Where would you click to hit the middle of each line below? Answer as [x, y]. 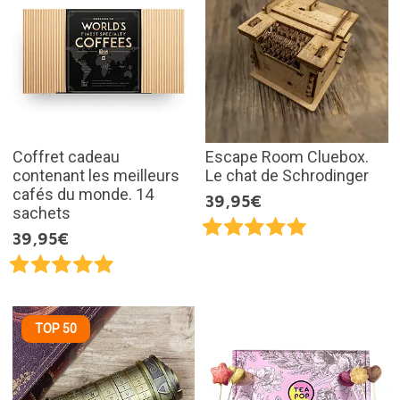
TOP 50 [55, 329]
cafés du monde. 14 [83, 194]
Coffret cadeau [66, 156]
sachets [41, 212]
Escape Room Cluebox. [287, 156]
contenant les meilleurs [96, 175]
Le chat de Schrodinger [287, 175]
